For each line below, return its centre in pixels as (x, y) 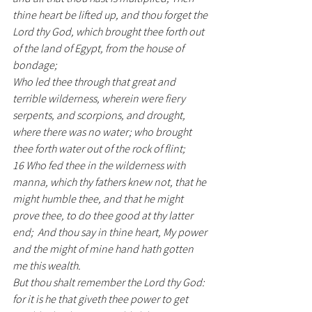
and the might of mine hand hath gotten (104, 249)
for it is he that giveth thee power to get (101, 299)
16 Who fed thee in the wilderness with (100, 165)
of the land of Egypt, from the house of (99, 48)
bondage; (37, 65)
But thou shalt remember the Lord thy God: (110, 282)
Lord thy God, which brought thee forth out (109, 31)
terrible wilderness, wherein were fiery (100, 98)
